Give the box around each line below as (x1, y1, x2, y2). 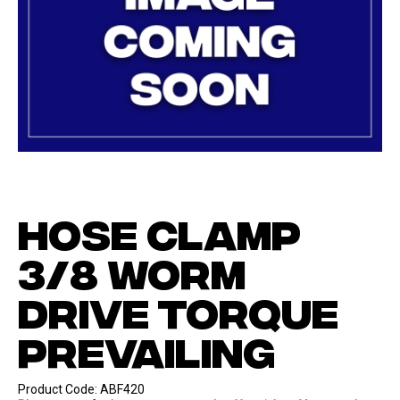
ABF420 (100, 381, 145, 396)
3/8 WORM (18, 246, 246, 295)
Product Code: (18, 381, 100, 396)
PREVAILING (18, 325, 275, 373)
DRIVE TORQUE (18, 286, 338, 334)
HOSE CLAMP (18, 207, 301, 255)
